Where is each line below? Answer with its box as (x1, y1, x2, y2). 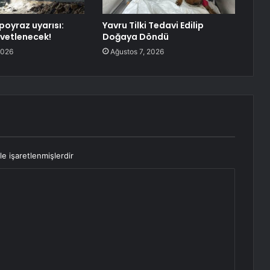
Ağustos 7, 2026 (110, 47, 164, 57)
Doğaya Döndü (102, 31, 169, 43)
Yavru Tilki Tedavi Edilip (102, 19, 204, 32)
